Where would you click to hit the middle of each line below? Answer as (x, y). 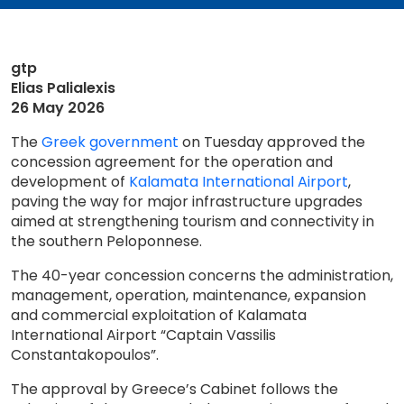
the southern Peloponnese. (106, 241)
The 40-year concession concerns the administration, (202, 275)
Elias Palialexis (63, 88)
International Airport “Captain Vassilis (143, 335)
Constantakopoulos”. (85, 355)
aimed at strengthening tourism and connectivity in (193, 221)
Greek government (110, 142)
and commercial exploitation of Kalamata (159, 315)
